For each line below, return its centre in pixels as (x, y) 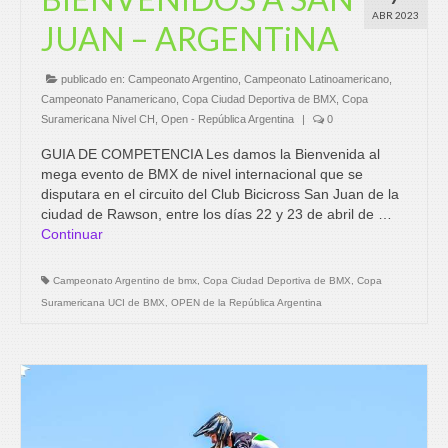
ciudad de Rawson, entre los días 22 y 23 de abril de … (216, 213)
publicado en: (93, 78)
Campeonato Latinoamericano (316, 78)
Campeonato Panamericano (108, 98)
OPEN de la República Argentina (246, 302)
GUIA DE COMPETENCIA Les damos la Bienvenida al (210, 153)
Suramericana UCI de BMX (103, 302)
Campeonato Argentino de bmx (125, 280)
